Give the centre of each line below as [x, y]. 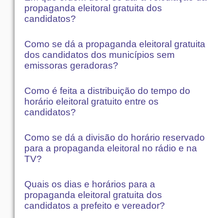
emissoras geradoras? [71, 65]
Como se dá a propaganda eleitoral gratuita [115, 44]
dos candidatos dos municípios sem [100, 54]
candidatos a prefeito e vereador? [95, 205]
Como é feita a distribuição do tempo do [107, 91]
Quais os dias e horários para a [90, 184]
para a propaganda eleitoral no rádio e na [111, 148]
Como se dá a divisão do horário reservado [115, 137]
